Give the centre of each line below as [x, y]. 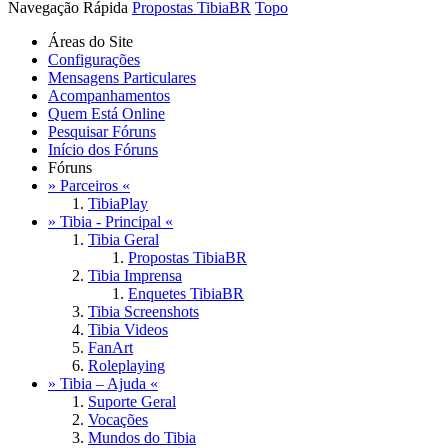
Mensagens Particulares [122, 78]
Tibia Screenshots [143, 312]
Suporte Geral [132, 402]
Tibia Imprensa [135, 276]
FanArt [110, 348]
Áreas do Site [90, 42]
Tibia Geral [123, 240]
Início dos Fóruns [103, 150]
